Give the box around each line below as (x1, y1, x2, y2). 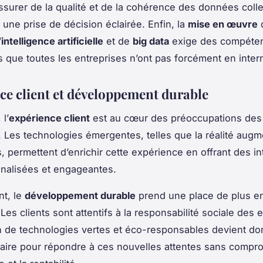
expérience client (9, 112, 90, 124)
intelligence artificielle (1, 35, 103, 47)
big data (133, 35, 169, 47)
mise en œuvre (188, 18, 258, 30)
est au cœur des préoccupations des (90, 112, 262, 124)
